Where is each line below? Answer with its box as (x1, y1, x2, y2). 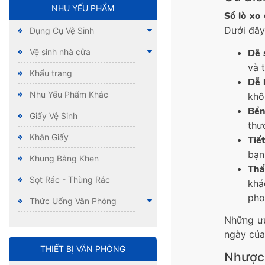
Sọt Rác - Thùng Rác (30, 174, 110, 185)
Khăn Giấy (30, 132, 69, 143)
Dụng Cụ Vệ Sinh (30, 25, 94, 36)
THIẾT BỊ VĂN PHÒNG (40, 244, 125, 254)
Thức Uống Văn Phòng (30, 196, 117, 206)
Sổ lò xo (224, 9, 260, 23)
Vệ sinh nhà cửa (30, 47, 91, 57)
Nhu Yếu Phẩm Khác (30, 89, 108, 100)
